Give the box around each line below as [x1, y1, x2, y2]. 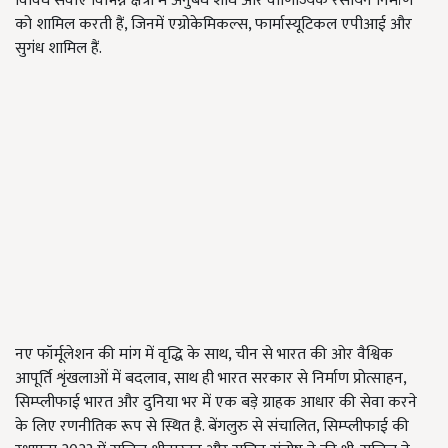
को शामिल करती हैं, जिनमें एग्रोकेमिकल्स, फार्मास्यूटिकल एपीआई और [15, 11, 412, 39]
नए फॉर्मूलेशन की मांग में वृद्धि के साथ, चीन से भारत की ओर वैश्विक [15, 341, 393, 369]
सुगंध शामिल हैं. [15, 35, 102, 63]
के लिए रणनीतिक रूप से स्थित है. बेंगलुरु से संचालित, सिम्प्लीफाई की [15, 413, 409, 441]
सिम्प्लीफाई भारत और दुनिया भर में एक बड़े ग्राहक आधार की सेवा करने [15, 389, 417, 417]
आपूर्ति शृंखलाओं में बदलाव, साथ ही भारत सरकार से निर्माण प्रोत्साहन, [15, 365, 406, 393]
